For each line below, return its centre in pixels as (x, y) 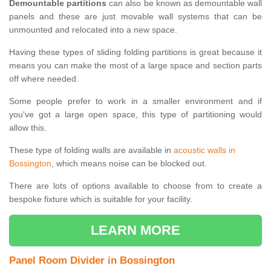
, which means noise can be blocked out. (129, 164)
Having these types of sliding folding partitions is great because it (135, 52)
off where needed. (44, 79)
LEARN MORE (135, 230)
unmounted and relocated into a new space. (93, 30)
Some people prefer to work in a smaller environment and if (135, 101)
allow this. (28, 128)
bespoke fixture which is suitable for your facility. (101, 199)
